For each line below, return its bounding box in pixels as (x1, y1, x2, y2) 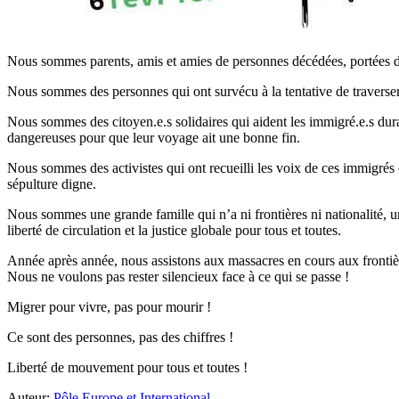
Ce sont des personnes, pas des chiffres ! (7, 329, 233, 345)
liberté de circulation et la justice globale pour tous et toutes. (7, 222, 341, 238)
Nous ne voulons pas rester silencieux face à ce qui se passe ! (7, 268, 349, 284)
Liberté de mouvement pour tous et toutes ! (7, 359, 248, 375)
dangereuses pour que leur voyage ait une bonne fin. (7, 129, 300, 145)
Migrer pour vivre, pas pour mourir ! (7, 298, 211, 314)
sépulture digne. (7, 175, 96, 191)
